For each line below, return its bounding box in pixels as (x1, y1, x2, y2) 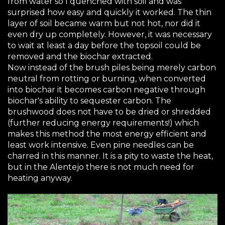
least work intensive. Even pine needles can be (8, 140, 194, 150)
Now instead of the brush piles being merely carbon (8, 63, 216, 73)
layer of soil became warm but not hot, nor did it (8, 19, 200, 29)
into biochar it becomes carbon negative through (8, 85, 205, 95)
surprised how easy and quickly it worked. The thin (8, 8, 211, 18)
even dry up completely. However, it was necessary (8, 30, 212, 40)
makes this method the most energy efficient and (8, 129, 206, 139)
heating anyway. (8, 173, 72, 183)
